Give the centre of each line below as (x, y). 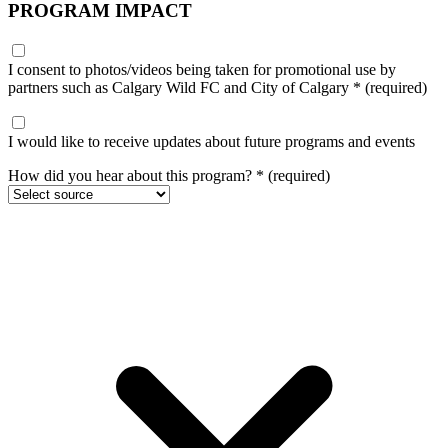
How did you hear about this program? (132, 175)
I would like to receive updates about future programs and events (211, 141)
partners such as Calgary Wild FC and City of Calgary (180, 87)
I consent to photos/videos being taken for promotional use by (202, 69)
